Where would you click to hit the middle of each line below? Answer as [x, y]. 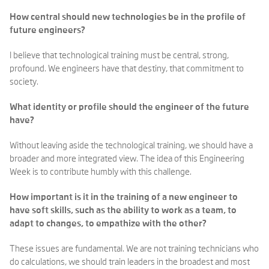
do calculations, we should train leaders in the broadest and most [130, 262]
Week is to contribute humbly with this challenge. [101, 172]
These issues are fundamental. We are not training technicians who [134, 249]
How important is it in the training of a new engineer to [124, 197]
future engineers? [47, 30]
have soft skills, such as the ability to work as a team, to [123, 210]
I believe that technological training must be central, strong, [119, 56]
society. [24, 82]
